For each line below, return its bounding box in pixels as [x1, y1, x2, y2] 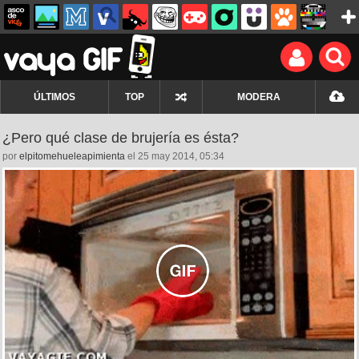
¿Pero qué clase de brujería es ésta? [2, 130, 239, 146]
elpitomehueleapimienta [19, 151, 125, 162]
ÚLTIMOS [34, 91, 75, 103]
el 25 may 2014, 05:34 [125, 151, 224, 162]
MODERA [237, 91, 280, 103]
